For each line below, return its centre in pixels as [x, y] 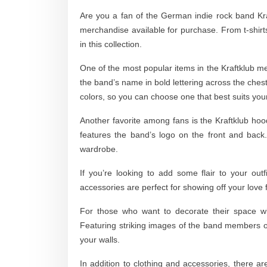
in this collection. [111, 44]
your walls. [100, 240]
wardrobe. [99, 149]
